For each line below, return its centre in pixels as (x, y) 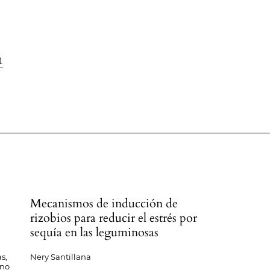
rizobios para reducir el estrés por (114, 218)
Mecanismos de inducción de (104, 203)
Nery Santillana (61, 257)
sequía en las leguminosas (95, 232)
